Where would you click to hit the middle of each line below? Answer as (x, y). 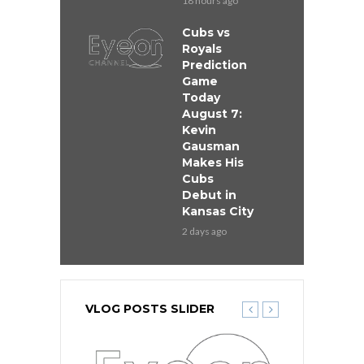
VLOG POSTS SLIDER (150, 309)
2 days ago (204, 232)
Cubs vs (206, 33)
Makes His (213, 163)
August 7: (212, 114)
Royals (202, 49)
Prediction (214, 65)
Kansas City (218, 212)
